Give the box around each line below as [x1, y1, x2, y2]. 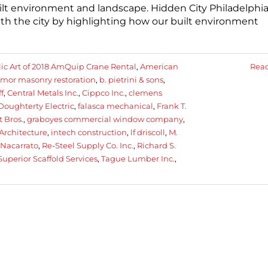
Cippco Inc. [82, 87, 125, 98]
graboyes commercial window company [27, 114, 183, 124]
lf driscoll [130, 127, 165, 137]
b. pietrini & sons [99, 74, 163, 84]
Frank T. [157, 100, 187, 111]
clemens [129, 87, 162, 98]
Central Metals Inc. [7, 87, 78, 98]
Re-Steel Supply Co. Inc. [42, 140, 133, 150]
